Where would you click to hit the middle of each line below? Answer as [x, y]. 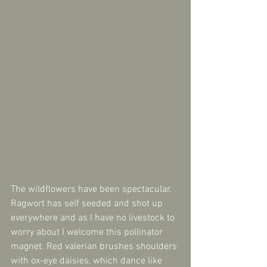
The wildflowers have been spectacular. [92, 189]
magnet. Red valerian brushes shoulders [95, 246]
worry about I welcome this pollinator [88, 232]
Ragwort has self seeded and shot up [88, 204]
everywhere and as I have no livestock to [94, 218]
